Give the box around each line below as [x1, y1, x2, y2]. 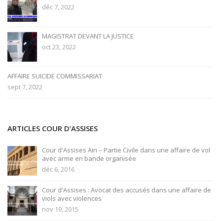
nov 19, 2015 [42, 205, 78, 214]
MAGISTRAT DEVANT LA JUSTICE [42, 32, 134, 40]
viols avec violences [42, 194, 102, 203]
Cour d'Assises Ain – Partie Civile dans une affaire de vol [42, 146, 210, 154]
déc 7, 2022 [42, 2, 74, 11]
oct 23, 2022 [42, 42, 76, 51]
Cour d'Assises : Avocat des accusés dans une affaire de [42, 185, 211, 194]
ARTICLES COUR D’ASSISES [7, 123, 98, 133]
